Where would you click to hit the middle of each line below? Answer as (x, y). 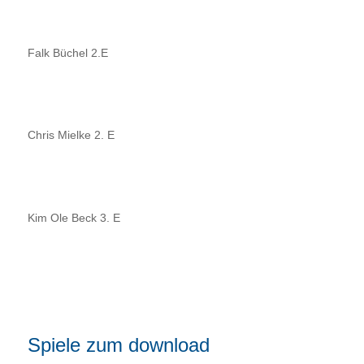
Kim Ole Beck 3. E (74, 217)
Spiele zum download (118, 344)
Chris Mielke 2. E (71, 135)
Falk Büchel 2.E (67, 52)
